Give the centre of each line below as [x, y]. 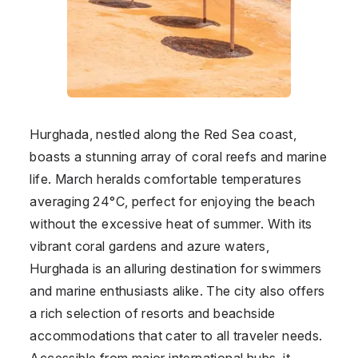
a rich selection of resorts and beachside [153, 313]
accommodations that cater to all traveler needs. [176, 335]
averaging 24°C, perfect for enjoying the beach [173, 201]
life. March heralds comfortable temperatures [165, 179]
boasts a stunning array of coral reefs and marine [178, 156]
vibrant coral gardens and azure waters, [149, 246]
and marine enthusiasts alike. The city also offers [177, 290]
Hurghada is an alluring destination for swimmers [176, 268]
